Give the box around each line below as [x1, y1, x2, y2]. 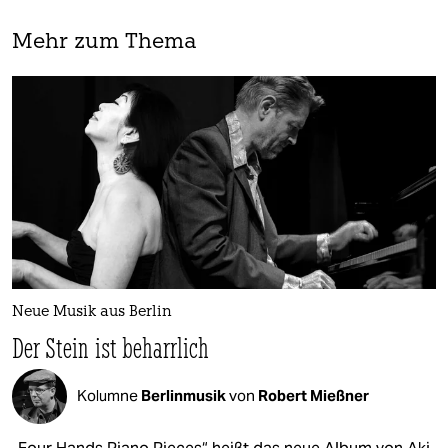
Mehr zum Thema [12, 32, 197, 54]
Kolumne [77, 386, 141, 406]
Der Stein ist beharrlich [12, 329, 210, 365]
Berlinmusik [141, 386, 229, 406]
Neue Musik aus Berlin [12, 304, 172, 320]
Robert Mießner [258, 386, 369, 406]
